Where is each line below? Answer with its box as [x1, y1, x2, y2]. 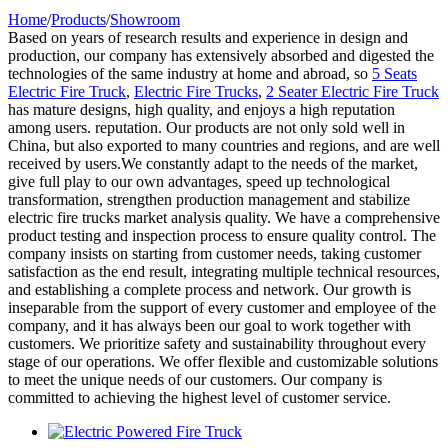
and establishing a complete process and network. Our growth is [8, 281, 411, 298]
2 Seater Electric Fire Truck [266, 83, 439, 100]
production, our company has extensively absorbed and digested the [8, 47, 434, 64]
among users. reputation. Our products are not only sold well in [8, 119, 405, 136]
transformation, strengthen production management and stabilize [8, 191, 410, 208]
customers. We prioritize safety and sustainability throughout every [8, 335, 426, 352]
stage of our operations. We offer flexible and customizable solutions [8, 353, 438, 370]
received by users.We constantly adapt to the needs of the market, [8, 155, 418, 172]
